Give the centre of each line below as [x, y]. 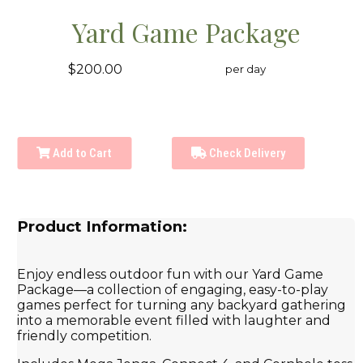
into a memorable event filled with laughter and [174, 320]
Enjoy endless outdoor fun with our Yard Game [171, 274]
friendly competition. [85, 335]
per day [245, 69]
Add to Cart [81, 154]
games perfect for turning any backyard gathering [182, 305]
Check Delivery [246, 154]
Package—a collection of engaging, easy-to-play [173, 289]
